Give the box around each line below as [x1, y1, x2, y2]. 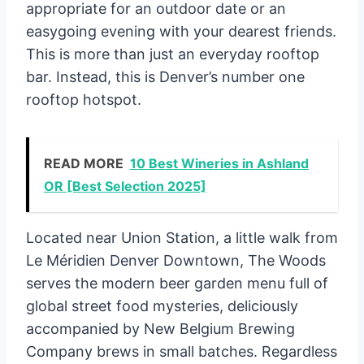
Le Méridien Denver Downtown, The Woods [26, 251, 326, 269]
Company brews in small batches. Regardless [26, 342, 337, 360]
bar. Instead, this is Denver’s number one [26, 67, 305, 85]
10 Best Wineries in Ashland [130, 154, 309, 171]
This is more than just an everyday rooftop [26, 45, 319, 63]
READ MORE [44, 154, 123, 171]
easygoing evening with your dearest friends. [26, 22, 336, 40]
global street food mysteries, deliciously [26, 297, 298, 314]
